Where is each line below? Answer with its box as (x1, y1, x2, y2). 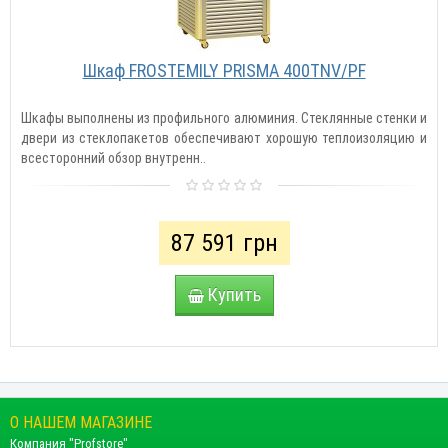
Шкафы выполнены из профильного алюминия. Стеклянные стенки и (21, 109, 427, 126)
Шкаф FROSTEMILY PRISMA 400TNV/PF (82, 59, 366, 81)
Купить (207, 283, 261, 305)
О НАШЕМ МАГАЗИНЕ (10, 412, 152, 432)
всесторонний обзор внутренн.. (21, 149, 206, 166)
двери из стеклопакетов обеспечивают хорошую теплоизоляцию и (21, 129, 427, 146)
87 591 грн (170, 228, 278, 257)
